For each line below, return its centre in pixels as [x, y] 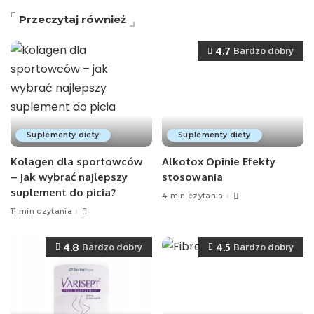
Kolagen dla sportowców [77, 161]
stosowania [192, 177]
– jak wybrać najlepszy [69, 177]
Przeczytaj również [73, 20]
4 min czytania [193, 196]
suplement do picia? [63, 192]
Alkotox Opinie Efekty [219, 161]
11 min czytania [42, 211]
